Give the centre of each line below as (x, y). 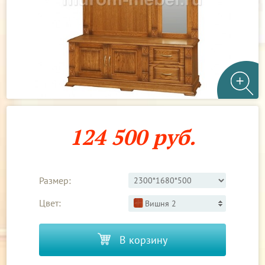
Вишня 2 (160, 203)
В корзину (142, 240)
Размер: (55, 180)
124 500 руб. (132, 137)
